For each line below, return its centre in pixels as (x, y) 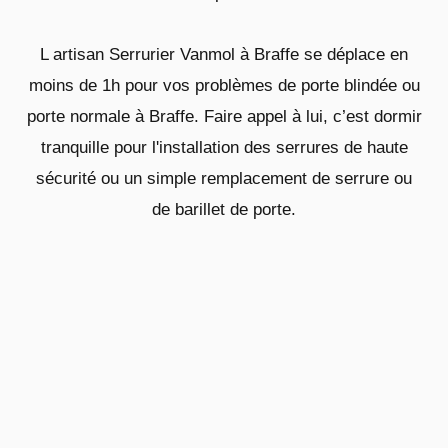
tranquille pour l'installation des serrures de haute (224, 147)
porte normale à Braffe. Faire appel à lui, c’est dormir (224, 116)
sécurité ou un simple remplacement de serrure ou (224, 178)
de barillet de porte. (224, 209)
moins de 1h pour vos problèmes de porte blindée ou (224, 85)
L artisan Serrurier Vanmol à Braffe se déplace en (224, 54)
